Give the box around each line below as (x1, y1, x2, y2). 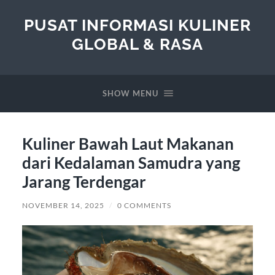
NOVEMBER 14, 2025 (21, 200, 104, 210)
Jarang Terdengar (21, 171, 146, 192)
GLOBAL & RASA (72, 34, 203, 53)
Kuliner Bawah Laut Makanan (21, 133, 234, 153)
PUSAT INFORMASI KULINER (24, 15, 251, 34)
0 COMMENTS (117, 200, 171, 210)
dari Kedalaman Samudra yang (21, 152, 240, 172)
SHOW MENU (102, 88, 158, 98)
